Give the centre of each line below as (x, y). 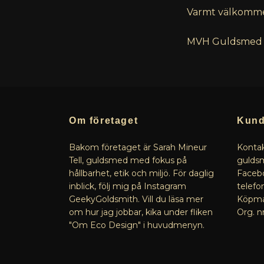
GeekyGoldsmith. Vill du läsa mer (136, 199)
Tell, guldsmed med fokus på (128, 160)
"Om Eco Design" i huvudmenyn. (137, 225)
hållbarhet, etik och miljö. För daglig (141, 173)
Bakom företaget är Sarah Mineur (138, 147)
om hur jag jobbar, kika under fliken (141, 212)
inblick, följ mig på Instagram (128, 186)
